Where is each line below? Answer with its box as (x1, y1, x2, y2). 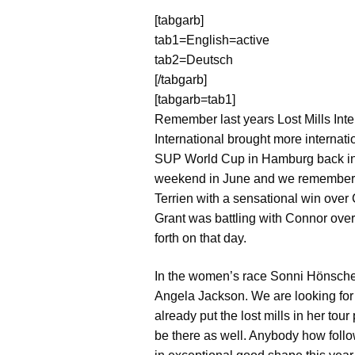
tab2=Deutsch (155, 52, 234, 67)
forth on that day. (155, 231, 247, 245)
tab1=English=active (155, 32, 270, 47)
